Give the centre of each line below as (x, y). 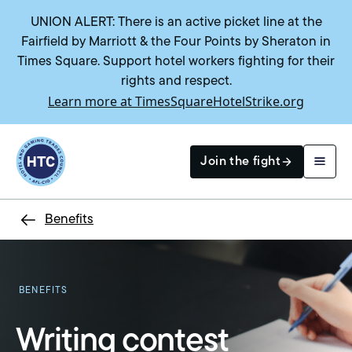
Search (50, 229)
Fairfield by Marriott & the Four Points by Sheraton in (176, 42)
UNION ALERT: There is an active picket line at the (176, 22)
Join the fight (240, 161)
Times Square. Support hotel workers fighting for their (176, 62)
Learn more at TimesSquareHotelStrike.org (176, 101)
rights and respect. (176, 81)
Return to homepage (77, 145)
